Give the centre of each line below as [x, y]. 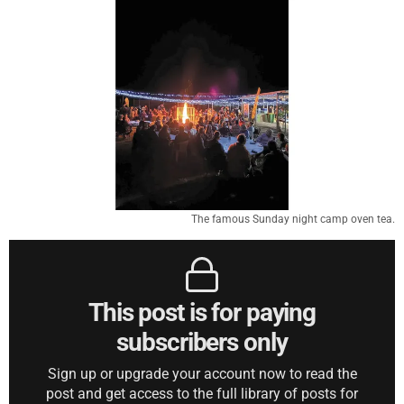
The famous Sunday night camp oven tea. [293, 220]
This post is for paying [202, 313]
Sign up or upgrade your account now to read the [202, 374]
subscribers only [202, 343]
